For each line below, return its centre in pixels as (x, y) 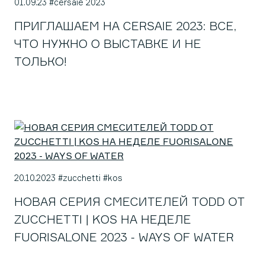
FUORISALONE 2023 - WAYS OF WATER (124, 237)
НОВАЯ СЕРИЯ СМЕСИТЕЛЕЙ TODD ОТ (129, 201)
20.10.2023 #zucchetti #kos (68, 178)
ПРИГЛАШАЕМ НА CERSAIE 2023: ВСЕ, (125, 26)
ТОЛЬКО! (41, 61)
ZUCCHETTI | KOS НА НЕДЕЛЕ (103, 219)
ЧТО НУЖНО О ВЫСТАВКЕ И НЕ (108, 43)
